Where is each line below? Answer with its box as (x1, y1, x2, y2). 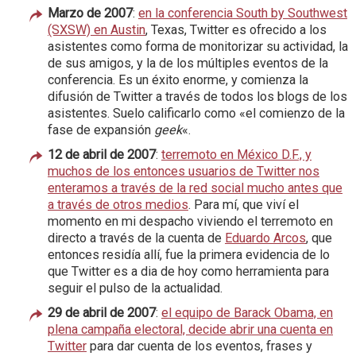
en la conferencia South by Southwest (138, 5, 347, 21)
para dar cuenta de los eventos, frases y (87, 338, 312, 354)
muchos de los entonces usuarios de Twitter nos (48, 163, 319, 179)
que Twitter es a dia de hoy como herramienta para (48, 263, 329, 279)
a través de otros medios (48, 196, 188, 212)
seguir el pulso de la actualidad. (48, 280, 222, 296)
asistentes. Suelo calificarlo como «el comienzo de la (48, 105, 345, 121)
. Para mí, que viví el (188, 196, 299, 212)
